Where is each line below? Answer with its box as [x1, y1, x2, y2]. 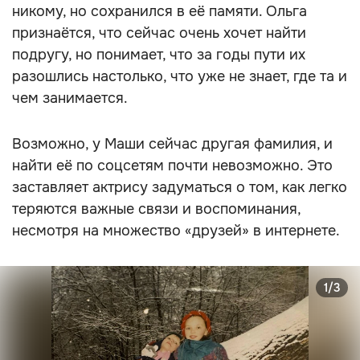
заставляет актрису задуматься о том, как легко [12, 178, 347, 196]
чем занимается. [12, 89, 128, 107]
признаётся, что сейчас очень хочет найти [12, 24, 306, 42]
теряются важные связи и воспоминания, [12, 200, 301, 218]
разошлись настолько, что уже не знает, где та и [12, 67, 347, 85]
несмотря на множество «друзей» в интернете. [12, 222, 340, 239]
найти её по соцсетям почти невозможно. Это [12, 157, 333, 174]
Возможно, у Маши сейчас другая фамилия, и [12, 135, 333, 153]
